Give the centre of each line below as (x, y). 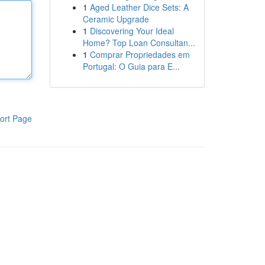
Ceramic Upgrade (116, 19)
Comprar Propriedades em (140, 54)
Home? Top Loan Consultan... (139, 43)
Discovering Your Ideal (132, 31)
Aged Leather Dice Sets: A (139, 7)
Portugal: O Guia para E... (131, 66)
